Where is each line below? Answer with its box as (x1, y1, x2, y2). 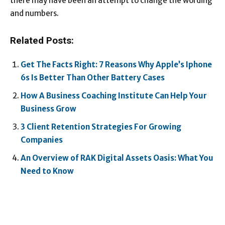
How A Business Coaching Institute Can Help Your (21, 90, 207, 100)
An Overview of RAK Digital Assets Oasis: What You (21, 153, 213, 163)
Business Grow (21, 103, 76, 114)
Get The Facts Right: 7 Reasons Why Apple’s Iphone (21, 59, 212, 69)
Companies (21, 135, 63, 145)
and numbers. (10, 8, 59, 18)
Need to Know (21, 166, 74, 176)
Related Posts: (10, 35, 74, 46)
